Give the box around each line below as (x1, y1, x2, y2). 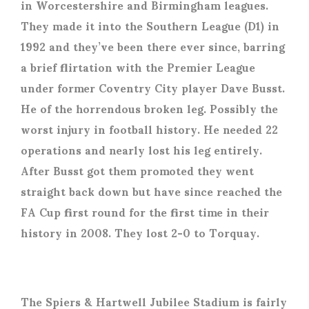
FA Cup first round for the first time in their (21, 195, 269, 228)
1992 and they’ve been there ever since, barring (21, 30, 285, 62)
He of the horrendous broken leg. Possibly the (21, 92, 278, 124)
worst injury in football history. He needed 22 (21, 112, 278, 145)
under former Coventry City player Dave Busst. (21, 71, 285, 103)
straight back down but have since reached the (21, 175, 282, 207)
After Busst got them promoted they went (21, 154, 254, 186)
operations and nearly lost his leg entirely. (21, 133, 262, 166)
